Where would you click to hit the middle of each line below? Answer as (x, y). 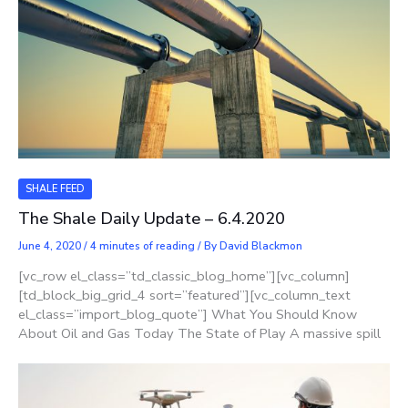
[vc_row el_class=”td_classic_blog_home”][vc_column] (184, 276)
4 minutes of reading (143, 245)
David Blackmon (261, 245)
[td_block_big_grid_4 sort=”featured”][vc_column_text (184, 296)
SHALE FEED (55, 189)
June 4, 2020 (51, 245)
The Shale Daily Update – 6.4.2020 (152, 218)
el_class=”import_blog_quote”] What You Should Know (188, 315)
